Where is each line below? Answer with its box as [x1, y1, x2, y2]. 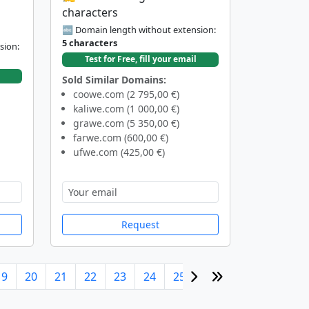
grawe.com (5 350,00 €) [73, 116, 179, 130]
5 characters [62, 37, 117, 50]
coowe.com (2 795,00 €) [73, 87, 179, 101]
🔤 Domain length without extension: [62, 23, 216, 37]
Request [121, 217, 159, 231]
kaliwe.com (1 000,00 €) [73, 101, 179, 115]
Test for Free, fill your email [84, 53, 197, 66]
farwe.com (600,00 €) [73, 130, 168, 144]
